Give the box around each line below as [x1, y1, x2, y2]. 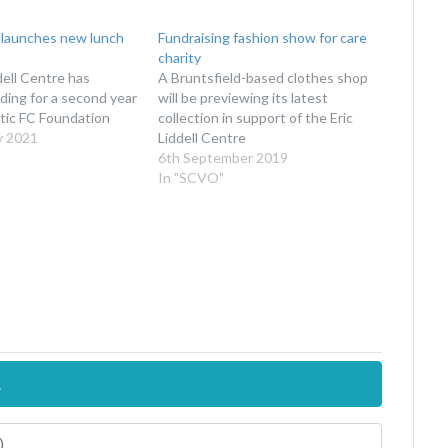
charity [158, 48, 202, 66]
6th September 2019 [158, 148, 289, 166]
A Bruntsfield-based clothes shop [158, 68, 369, 86]
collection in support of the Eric [158, 108, 354, 126]
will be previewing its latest [158, 88, 329, 106]
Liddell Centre [158, 128, 247, 146]
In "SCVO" [158, 168, 225, 186]
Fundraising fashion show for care [158, 28, 368, 46]
